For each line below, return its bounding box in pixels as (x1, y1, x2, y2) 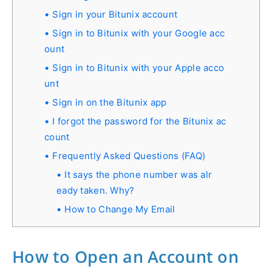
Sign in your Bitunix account (52, 8, 178, 20)
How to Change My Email (64, 203, 175, 215)
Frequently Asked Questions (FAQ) (52, 149, 206, 161)
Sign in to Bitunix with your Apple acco (52, 61, 225, 73)
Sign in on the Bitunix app (52, 96, 167, 108)
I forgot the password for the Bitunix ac (52, 115, 226, 127)
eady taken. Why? (56, 184, 135, 196)
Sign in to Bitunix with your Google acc (52, 27, 225, 39)
